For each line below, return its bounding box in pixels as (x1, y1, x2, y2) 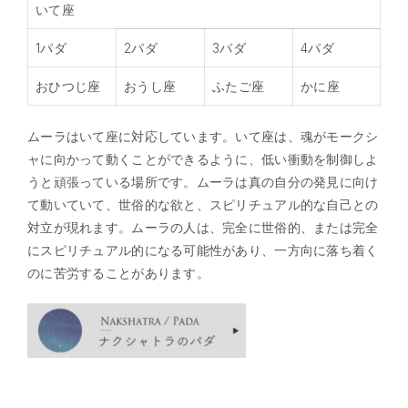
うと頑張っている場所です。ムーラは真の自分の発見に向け (27, 173, 379, 189)
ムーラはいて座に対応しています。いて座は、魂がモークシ (27, 127, 379, 144)
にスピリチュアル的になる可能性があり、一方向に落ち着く (27, 241, 379, 258)
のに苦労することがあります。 (27, 264, 209, 280)
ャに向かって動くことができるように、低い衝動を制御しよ (27, 150, 379, 167)
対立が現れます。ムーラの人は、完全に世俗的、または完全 (27, 219, 379, 235)
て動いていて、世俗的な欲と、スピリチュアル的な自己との (27, 196, 379, 212)
